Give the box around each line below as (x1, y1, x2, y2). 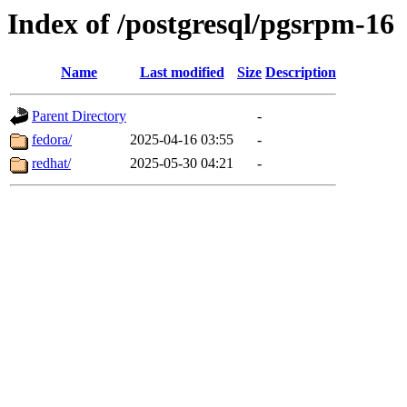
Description (265, 65, 336, 81)
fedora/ (32, 132, 72, 148)
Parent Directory (32, 108, 126, 124)
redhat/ (32, 155, 71, 172)
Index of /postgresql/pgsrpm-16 (7, 7, 394, 40)
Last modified (139, 65, 224, 81)
